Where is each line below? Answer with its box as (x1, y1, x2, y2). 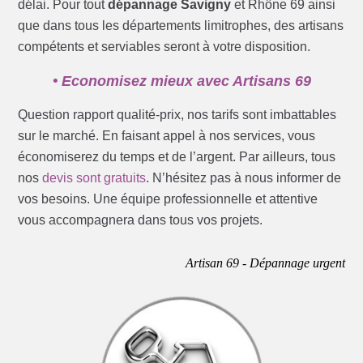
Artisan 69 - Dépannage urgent (185, 256, 345, 271)
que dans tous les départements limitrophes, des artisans (18, 19, 344, 33)
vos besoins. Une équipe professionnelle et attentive (18, 192, 318, 207)
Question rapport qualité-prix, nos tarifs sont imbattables (18, 108, 337, 122)
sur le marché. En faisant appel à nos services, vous (18, 129, 316, 143)
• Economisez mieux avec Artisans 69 (52, 73, 311, 90)
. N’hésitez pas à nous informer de (146, 171, 342, 186)
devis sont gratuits (42, 171, 147, 186)
